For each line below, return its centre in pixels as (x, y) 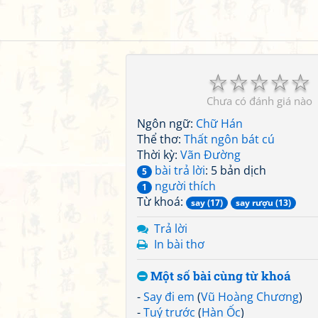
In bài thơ (179, 244)
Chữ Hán (219, 124)
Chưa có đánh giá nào (259, 101)
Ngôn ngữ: (166, 124)
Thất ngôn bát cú (229, 139)
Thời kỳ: (159, 155)
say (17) (207, 203)
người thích (184, 186)
